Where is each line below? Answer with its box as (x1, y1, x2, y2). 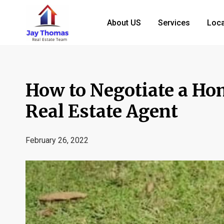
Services (158, 17, 190, 27)
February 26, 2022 (25, 135, 88, 145)
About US (107, 17, 141, 27)
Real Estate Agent (25, 100, 178, 122)
